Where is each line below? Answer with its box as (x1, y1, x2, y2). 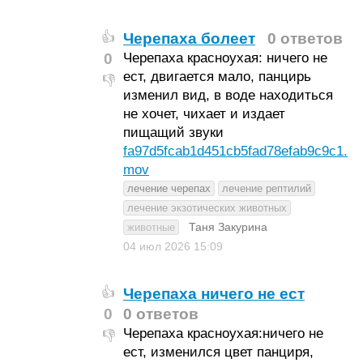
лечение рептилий (221, 182, 311, 194)
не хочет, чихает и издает (122, 106, 285, 122)
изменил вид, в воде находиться (122, 88, 333, 103)
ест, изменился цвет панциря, (122, 344, 314, 360)
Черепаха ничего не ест (122, 285, 305, 302)
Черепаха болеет (122, 30, 255, 47)
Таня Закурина (188, 220, 267, 233)
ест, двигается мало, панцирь (122, 69, 311, 84)
